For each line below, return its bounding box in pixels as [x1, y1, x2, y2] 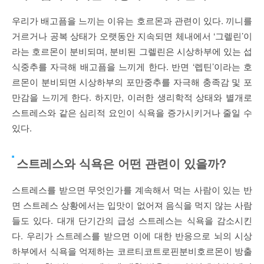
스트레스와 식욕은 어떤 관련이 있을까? [16, 154, 226, 172]
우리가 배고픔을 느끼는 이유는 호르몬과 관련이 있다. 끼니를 [12, 14, 252, 27]
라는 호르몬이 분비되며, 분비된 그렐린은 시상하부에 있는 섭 [12, 45, 252, 58]
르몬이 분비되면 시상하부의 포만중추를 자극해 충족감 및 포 [12, 75, 252, 88]
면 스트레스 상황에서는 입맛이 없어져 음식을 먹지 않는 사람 [12, 199, 252, 212]
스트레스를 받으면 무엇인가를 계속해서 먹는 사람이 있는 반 [12, 183, 252, 196]
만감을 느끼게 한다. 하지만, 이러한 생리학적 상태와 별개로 [12, 91, 252, 104]
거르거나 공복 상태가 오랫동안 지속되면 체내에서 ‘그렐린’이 [12, 29, 252, 42]
